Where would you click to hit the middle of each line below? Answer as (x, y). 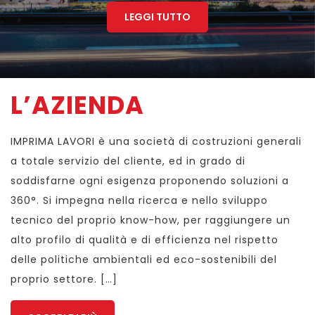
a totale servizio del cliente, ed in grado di (128, 161)
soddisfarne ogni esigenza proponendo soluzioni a (150, 181)
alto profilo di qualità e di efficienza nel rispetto (144, 240)
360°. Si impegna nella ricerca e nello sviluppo (139, 201)
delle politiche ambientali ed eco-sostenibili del (144, 260)
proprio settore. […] (64, 279)
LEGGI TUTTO (157, 17)
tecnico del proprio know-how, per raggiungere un (150, 220)
